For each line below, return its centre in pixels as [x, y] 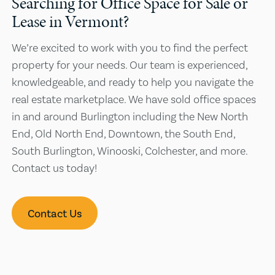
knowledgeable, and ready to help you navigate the [133, 82]
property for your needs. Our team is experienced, [130, 64]
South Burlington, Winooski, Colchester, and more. [130, 150]
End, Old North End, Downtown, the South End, [124, 133]
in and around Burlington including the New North [130, 116]
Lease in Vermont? [71, 21]
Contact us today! [55, 168]
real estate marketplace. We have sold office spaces [134, 99]
